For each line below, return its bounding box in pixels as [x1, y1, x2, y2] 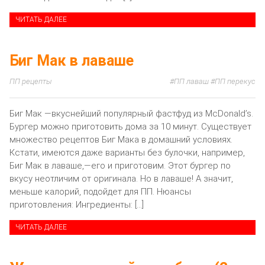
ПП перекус [215, 77, 256, 86]
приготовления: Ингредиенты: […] [9, 199, 144, 210]
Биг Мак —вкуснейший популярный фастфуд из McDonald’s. [9, 108, 253, 119]
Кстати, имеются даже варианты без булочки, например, [9, 147, 245, 158]
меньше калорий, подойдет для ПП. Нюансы [9, 186, 191, 197]
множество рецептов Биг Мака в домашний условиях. [9, 134, 232, 145]
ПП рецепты [9, 77, 52, 86]
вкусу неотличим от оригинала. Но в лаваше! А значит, [9, 173, 233, 184]
